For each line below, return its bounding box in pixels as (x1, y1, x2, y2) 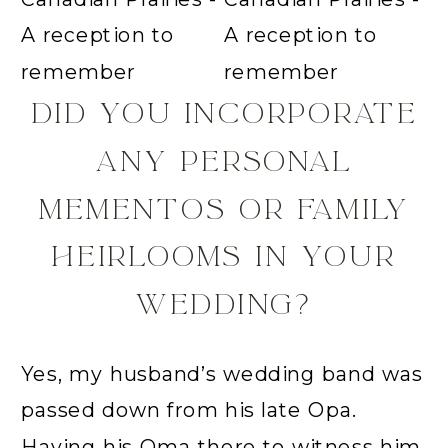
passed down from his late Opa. (21, 397, 358, 423)
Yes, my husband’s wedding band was (21, 361, 423, 387)
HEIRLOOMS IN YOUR (52, 238, 396, 275)
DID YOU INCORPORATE (30, 95, 418, 132)
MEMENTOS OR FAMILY (38, 190, 410, 227)
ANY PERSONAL (96, 142, 352, 180)
